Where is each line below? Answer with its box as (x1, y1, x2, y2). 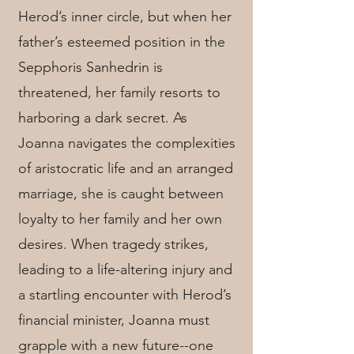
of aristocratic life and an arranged (18, 160, 233, 177)
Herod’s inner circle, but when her (18, 8, 232, 25)
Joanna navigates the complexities (18, 134, 235, 152)
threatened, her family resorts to (18, 84, 220, 101)
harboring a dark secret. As (18, 109, 187, 126)
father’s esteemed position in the (18, 33, 225, 51)
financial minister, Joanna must (18, 311, 209, 329)
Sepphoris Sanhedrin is (18, 58, 163, 76)
